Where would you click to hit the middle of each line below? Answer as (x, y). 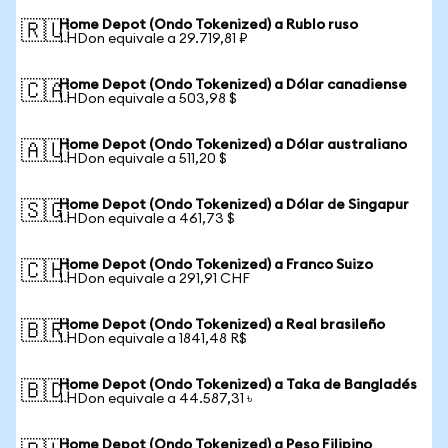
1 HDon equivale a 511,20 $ (143, 159)
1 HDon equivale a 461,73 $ (147, 219)
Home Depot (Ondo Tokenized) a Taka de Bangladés (238, 385)
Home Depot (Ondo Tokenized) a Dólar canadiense (233, 85)
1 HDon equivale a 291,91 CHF (154, 279)
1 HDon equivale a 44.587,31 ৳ (155, 399)
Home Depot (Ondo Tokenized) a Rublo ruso (208, 25)
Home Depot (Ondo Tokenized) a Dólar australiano (233, 145)
